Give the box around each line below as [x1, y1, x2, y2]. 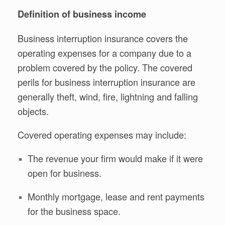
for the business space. [27, 204, 121, 218]
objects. [18, 104, 49, 118]
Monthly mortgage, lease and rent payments [27, 190, 204, 203]
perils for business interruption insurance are [18, 75, 195, 88]
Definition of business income [18, 8, 146, 21]
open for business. [27, 166, 101, 179]
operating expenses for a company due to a [18, 46, 191, 59]
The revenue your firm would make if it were [27, 152, 203, 165]
